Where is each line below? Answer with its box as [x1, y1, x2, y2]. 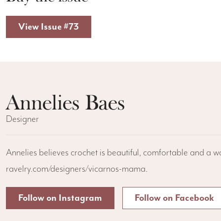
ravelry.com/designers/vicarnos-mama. [6, 163, 147, 175]
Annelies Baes [6, 90, 125, 116]
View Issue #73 [18, 21, 79, 33]
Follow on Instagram [18, 192, 102, 204]
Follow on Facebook [135, 192, 214, 204]
